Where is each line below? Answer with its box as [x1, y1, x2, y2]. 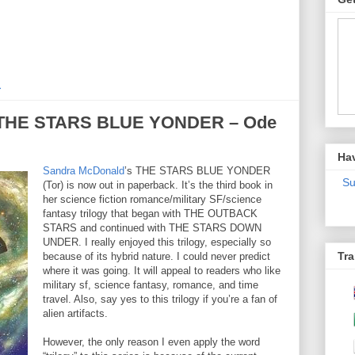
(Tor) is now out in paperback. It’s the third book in [43, 179, 273, 192]
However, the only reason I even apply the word [43, 336, 260, 349]
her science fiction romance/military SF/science [43, 193, 261, 206]
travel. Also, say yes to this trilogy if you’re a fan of [43, 293, 277, 306]
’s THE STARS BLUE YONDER [124, 165, 270, 177]
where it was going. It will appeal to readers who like [43, 265, 281, 277]
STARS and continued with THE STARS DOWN [43, 222, 261, 235]
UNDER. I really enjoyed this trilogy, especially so [43, 236, 271, 249]
